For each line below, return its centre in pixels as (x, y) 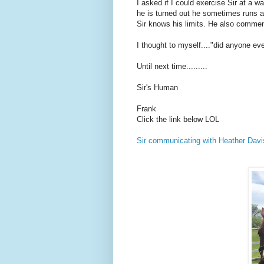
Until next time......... (172, 67)
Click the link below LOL (178, 120)
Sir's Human (157, 88)
